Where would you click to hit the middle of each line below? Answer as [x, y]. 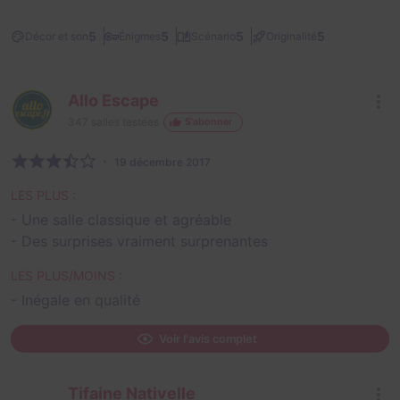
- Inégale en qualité [75, 300]
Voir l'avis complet [208, 338]
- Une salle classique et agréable [121, 219]
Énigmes [140, 36]
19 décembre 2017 [162, 162]
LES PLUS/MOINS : [67, 275]
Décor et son [57, 36]
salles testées [124, 122]
